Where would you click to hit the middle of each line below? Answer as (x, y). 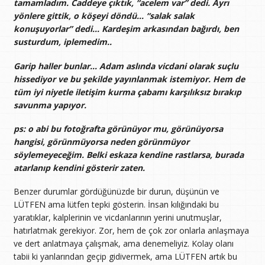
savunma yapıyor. (50, 105)
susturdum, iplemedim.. (62, 42)
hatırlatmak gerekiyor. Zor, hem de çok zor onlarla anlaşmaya (131, 230)
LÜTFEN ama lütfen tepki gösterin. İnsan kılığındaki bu (116, 204)
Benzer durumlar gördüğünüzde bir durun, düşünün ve (116, 191)
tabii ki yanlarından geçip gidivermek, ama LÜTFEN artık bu (125, 256)
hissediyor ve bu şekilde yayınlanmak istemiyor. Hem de (129, 79)
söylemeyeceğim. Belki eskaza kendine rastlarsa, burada (128, 154)
